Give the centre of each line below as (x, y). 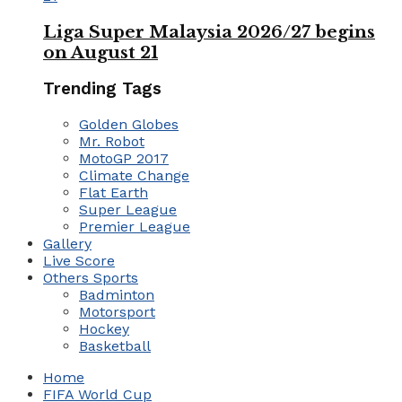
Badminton (117, 295)
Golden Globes (129, 125)
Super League (128, 210)
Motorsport (117, 312)
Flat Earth (114, 193)
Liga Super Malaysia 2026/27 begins (209, 31)
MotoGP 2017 (124, 159)
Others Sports (91, 278)
